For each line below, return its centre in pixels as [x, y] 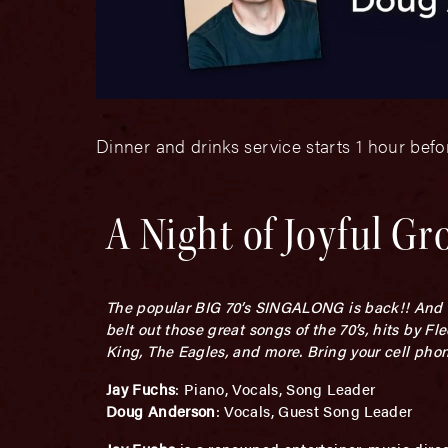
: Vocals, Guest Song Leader [314, 410]
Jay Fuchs [141, 388]
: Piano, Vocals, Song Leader [275, 388]
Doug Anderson [161, 410]
